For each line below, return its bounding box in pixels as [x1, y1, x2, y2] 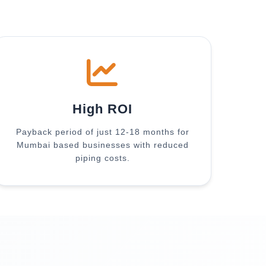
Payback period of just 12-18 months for [15, 127, 189, 137]
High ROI [72, 102, 133, 116]
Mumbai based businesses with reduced [16, 140, 189, 150]
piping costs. [75, 153, 130, 163]
